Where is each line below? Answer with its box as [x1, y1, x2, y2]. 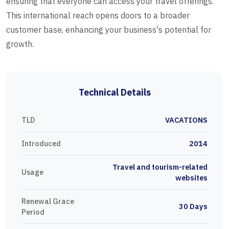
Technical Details [78, 86, 151, 99]
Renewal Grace [21, 196, 74, 207]
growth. [6, 39, 34, 50]
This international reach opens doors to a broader [6, 10, 190, 21]
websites [175, 173, 208, 183]
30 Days [179, 201, 208, 212]
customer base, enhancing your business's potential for [6, 25, 211, 35]
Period [21, 207, 44, 217]
